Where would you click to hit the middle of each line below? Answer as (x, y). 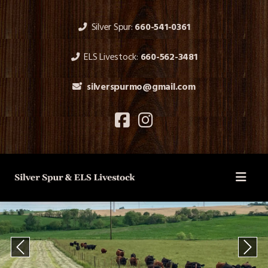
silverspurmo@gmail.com (141, 87)
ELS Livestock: (112, 57)
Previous (36, 254)
